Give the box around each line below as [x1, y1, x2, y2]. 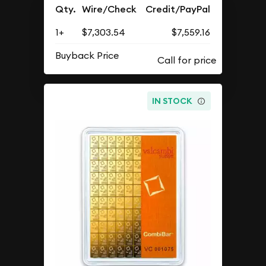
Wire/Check [82, 3, 137, 16]
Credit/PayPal [145, 3, 211, 16]
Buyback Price [55, 49, 119, 62]
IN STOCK [152, 95, 193, 106]
